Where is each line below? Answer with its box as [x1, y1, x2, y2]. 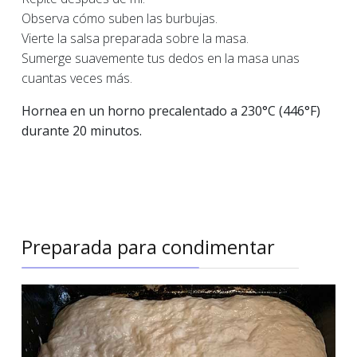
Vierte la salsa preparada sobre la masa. [22, 29, 249, 47]
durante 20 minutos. [22, 122, 142, 139]
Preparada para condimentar [22, 234, 275, 260]
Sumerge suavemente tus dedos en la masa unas [22, 49, 300, 67]
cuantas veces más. [22, 69, 132, 87]
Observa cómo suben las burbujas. [22, 10, 218, 27]
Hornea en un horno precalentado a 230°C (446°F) [22, 102, 320, 120]
